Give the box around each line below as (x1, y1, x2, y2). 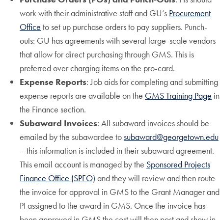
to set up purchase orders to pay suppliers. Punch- (41, 21, 207, 32)
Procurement (169, 7, 211, 19)
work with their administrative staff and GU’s (20, 7, 169, 19)
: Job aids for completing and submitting (86, 76, 218, 87)
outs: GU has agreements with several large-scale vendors (20, 34, 216, 46)
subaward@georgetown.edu (124, 131, 219, 142)
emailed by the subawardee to (20, 131, 124, 142)
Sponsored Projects (146, 158, 210, 170)
